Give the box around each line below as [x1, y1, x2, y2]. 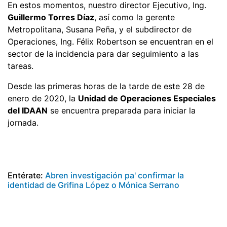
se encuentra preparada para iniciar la [48, 105, 196, 116]
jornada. [8, 117, 39, 128]
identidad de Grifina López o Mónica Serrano [8, 179, 179, 190]
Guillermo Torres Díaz [8, 12, 94, 22]
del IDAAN [8, 105, 48, 116]
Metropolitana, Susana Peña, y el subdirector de [8, 24, 192, 34]
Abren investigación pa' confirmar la [45, 170, 184, 180]
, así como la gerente [94, 12, 175, 22]
